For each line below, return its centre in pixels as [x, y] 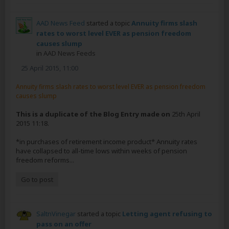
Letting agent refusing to [167, 213]
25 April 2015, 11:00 [50, 68]
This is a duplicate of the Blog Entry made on [94, 114]
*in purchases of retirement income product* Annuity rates [107, 141]
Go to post [37, 179]
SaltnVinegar [56, 213]
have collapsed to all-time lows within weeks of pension [101, 151]
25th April [186, 114]
